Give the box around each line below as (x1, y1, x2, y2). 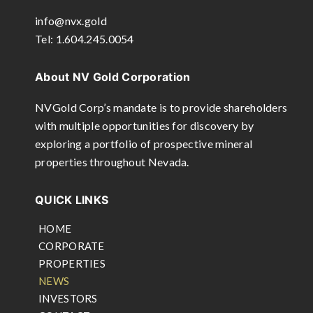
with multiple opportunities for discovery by (35, 119, 254, 132)
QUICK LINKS (35, 193, 109, 207)
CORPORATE (38, 240, 105, 252)
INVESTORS (38, 292, 98, 305)
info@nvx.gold (35, 14, 107, 27)
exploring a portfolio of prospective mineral (35, 137, 253, 150)
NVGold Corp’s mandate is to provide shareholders (35, 101, 288, 114)
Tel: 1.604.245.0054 (35, 32, 134, 45)
